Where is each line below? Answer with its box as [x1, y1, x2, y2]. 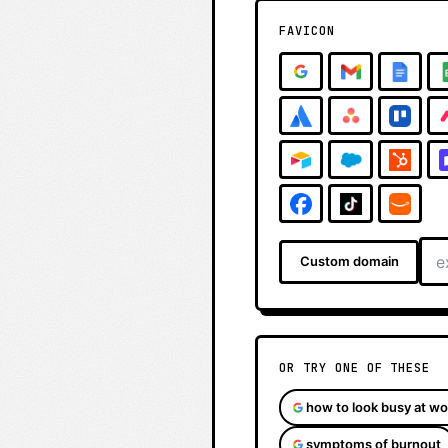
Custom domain [299, 253, 399, 269]
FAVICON [279, 23, 335, 39]
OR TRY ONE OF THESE [279, 360, 431, 376]
